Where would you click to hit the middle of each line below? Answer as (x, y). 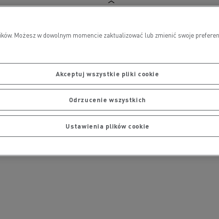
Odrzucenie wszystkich (108, 100)
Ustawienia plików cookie (108, 126)
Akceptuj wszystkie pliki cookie (108, 73)
